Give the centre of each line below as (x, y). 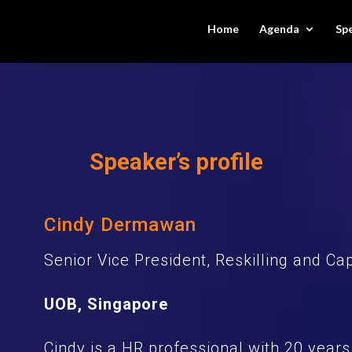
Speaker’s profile (176, 161)
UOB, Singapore (106, 304)
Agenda (279, 29)
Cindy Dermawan (120, 225)
